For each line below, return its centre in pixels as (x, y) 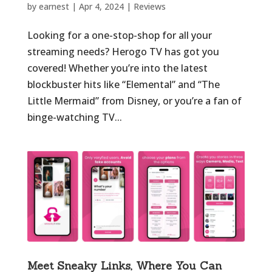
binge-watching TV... (74, 117)
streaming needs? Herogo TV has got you (123, 51)
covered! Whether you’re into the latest (117, 68)
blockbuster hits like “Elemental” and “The (123, 84)
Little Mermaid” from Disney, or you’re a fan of (134, 100)
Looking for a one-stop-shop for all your (119, 35)
